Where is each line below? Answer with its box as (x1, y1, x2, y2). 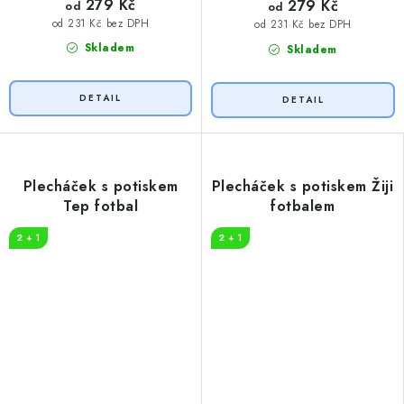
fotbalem (271, 195, 335, 216)
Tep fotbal (63, 195, 138, 216)
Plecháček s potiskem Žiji (211, 175, 394, 197)
